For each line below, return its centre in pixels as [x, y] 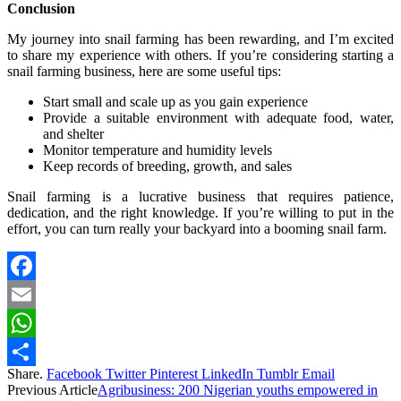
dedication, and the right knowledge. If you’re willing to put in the [200, 213]
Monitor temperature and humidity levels [158, 150]
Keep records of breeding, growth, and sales [167, 166]
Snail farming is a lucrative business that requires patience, [200, 197]
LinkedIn [227, 374]
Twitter [126, 374]
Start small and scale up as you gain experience [175, 102]
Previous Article [52, 390]
